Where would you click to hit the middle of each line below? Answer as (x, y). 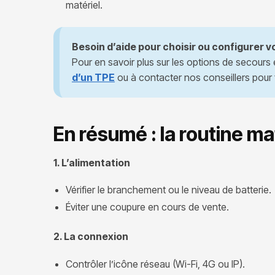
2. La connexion (91, 237)
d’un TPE (93, 77)
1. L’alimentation (92, 162)
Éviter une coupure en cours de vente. (147, 207)
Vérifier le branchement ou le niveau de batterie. (168, 190)
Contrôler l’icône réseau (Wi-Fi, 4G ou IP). (155, 264)
